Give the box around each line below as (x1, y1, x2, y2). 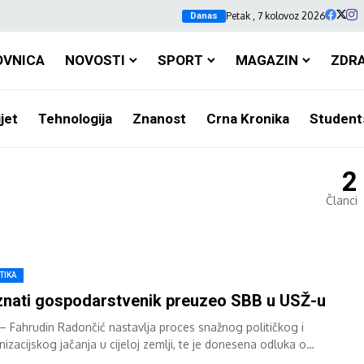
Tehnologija (37, 110, 112, 127)
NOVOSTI (64, 51, 125, 68)
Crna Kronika (206, 110, 289, 127)
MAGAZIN (235, 51, 298, 68)
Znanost (132, 110, 186, 127)
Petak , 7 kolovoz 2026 (226, 9, 325, 22)
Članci (326, 193, 357, 207)
